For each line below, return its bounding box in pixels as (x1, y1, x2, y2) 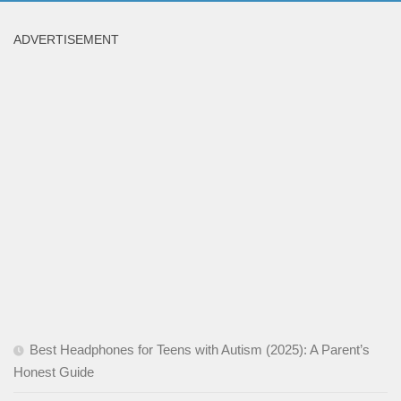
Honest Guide (13, 363, 94, 380)
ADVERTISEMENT (13, 31, 119, 47)
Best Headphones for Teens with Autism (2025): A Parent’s (30, 341, 370, 357)
